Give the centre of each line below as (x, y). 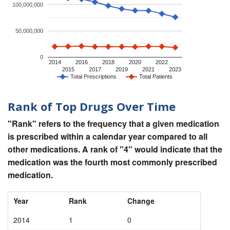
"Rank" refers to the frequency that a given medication (113, 124)
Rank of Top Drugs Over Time (92, 106)
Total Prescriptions (93, 77)
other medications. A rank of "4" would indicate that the (115, 149)
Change (141, 201)
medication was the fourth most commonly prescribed (112, 162)
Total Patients (156, 77)
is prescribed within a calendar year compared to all (108, 137)
